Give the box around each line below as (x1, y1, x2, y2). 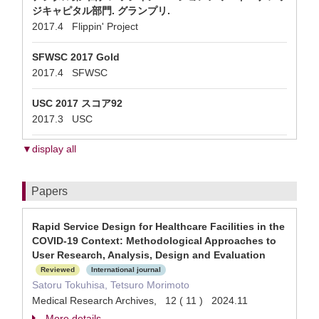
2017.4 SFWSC (32, 67, 113, 78)
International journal (91, 266, 161, 274)
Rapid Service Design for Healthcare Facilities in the (32, 221, 285, 232)
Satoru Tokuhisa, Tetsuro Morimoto (32, 279, 189, 291)
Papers (31, 185, 68, 197)
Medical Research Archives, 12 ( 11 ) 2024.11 (32, 295, 248, 306)
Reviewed (41, 266, 75, 274)
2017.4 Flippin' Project (32, 21, 144, 32)
